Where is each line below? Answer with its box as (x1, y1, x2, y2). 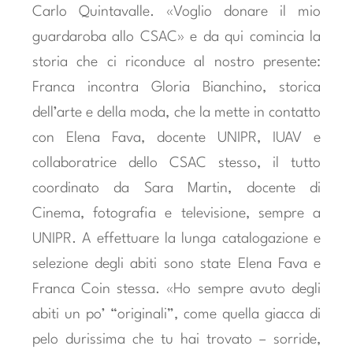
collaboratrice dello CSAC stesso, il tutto (32, 155, 321, 170)
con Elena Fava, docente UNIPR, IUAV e (32, 130, 321, 145)
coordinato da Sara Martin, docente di (32, 180, 321, 195)
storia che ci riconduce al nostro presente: (32, 54, 321, 69)
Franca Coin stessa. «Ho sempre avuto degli (32, 281, 321, 296)
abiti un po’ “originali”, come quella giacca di (32, 307, 321, 321)
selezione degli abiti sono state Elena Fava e (32, 256, 321, 271)
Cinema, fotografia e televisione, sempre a (32, 206, 321, 221)
